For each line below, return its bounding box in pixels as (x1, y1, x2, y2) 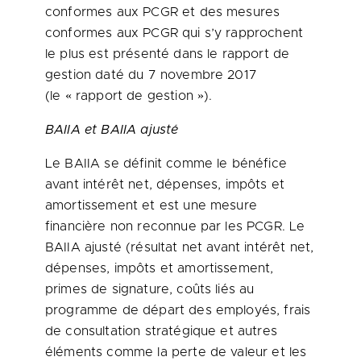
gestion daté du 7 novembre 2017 (45, 68, 257, 81)
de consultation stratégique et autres (45, 325, 277, 338)
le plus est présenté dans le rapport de (45, 48, 290, 60)
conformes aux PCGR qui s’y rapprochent (45, 27, 304, 39)
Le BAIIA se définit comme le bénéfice (45, 157, 287, 170)
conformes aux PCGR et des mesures (45, 6, 280, 19)
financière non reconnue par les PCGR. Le (45, 220, 305, 233)
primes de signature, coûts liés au (45, 283, 255, 296)
